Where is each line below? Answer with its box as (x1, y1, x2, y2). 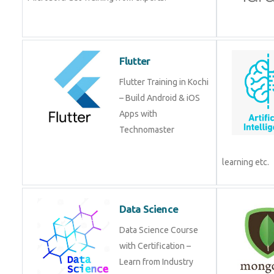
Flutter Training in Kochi (119, 77, 209, 87)
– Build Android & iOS (119, 93, 200, 103)
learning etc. (222, 157, 269, 167)
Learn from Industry (119, 257, 193, 267)
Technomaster (119, 125, 174, 135)
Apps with (119, 109, 157, 119)
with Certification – (119, 241, 191, 251)
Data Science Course (119, 225, 198, 235)
